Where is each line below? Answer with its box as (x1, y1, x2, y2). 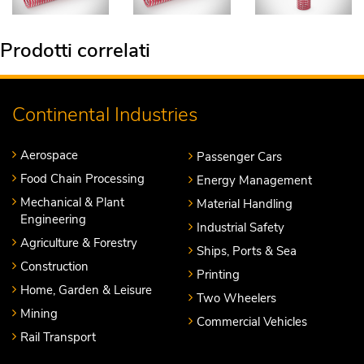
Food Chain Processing (20, 170, 145, 187)
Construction (20, 258, 89, 275)
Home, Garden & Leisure (20, 281, 152, 298)
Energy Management (197, 171, 312, 188)
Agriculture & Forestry (20, 234, 137, 251)
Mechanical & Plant (20, 193, 124, 210)
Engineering (20, 210, 86, 227)
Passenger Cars (197, 148, 282, 165)
